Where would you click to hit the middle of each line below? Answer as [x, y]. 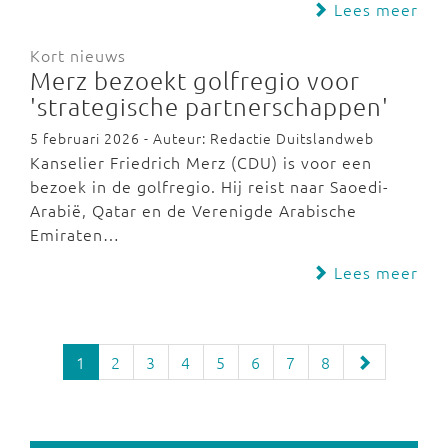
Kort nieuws [78, 55]
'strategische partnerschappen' [209, 106]
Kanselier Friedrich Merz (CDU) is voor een [201, 162]
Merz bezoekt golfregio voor [195, 80]
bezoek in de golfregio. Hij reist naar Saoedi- [209, 186]
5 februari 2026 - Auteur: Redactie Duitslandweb [202, 138]
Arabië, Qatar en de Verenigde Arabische [193, 210]
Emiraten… [75, 234]
